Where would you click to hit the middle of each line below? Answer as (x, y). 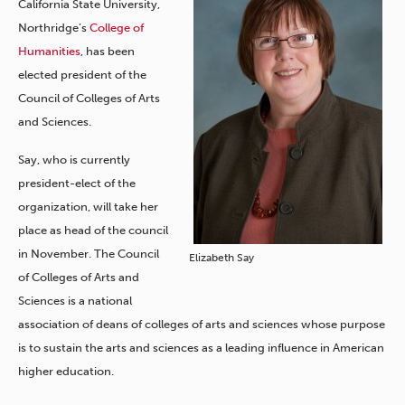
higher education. (66, 371)
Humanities (49, 52)
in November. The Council (89, 253)
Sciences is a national (75, 300)
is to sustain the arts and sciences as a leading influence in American (201, 347)
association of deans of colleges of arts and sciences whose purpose (202, 324)
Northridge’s (54, 28)
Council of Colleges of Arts (89, 99)
